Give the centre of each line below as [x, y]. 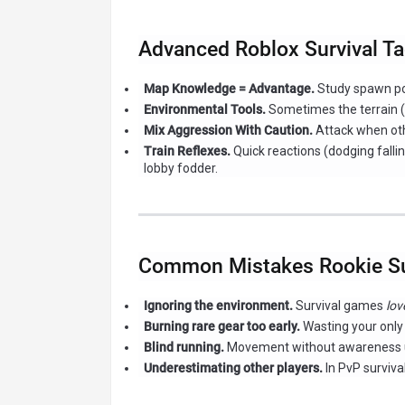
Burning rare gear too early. [221, 327]
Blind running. [184, 348]
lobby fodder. [180, 169]
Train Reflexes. [187, 151]
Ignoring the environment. [218, 306]
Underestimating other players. [233, 368]
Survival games [339, 306]
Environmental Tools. [204, 110]
